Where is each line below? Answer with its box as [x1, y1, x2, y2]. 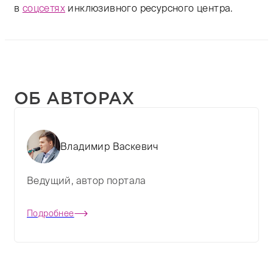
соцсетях [22, 2, 66, 14]
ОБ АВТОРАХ [14, 88, 134, 109]
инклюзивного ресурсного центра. [65, 2, 233, 14]
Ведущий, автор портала [27, 175, 146, 186]
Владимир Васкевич [60, 141, 159, 152]
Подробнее [27, 208, 74, 219]
